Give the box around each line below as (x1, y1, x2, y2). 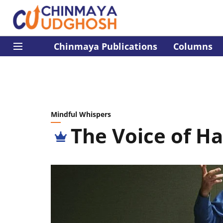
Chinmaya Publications (54, 40, 157, 52)
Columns (173, 40, 213, 52)
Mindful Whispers (51, 110, 111, 119)
